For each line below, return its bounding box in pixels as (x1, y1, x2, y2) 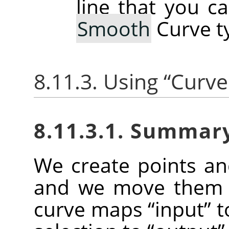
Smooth (77, 15, 151, 42)
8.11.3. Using (34, 67, 164, 96)
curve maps (34, 195, 148, 222)
